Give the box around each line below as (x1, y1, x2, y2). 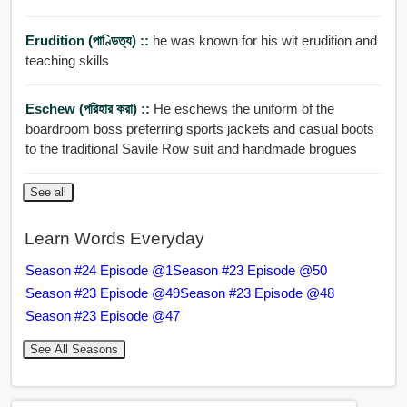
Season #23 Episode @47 (25, 308, 180, 323)
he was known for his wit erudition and (152, 33, 377, 49)
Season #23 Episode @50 (172, 263, 327, 278)
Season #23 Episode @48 (179, 285, 334, 301)
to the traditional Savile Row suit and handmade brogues (25, 141, 357, 157)
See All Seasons (29, 342, 118, 356)
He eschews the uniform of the (153, 101, 334, 117)
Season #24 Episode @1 (25, 263, 173, 278)
